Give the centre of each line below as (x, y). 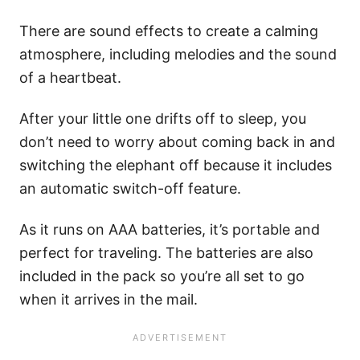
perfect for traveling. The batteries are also (166, 252)
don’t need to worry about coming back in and (177, 141)
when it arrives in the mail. (108, 299)
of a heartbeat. (70, 77)
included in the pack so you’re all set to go (162, 276)
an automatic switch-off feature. (130, 188)
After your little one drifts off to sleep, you (163, 118)
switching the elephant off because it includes (176, 165)
